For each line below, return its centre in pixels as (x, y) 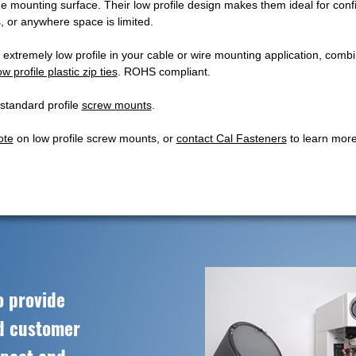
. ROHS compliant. (164, 72)
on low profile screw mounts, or (95, 138)
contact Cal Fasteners (231, 138)
